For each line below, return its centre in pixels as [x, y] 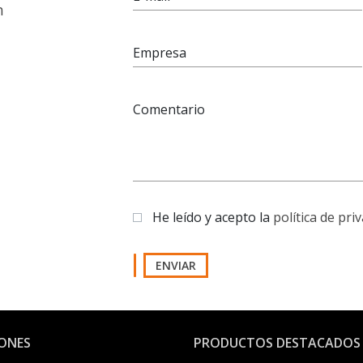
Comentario [169, 110]
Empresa [160, 53]
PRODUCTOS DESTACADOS [277, 343]
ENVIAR [175, 266]
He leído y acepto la [213, 218]
